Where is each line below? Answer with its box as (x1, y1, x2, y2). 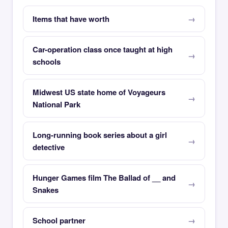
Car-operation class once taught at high (33, 44, 173, 55)
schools (33, 56, 61, 67)
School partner (33, 215, 85, 226)
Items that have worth (33, 13, 109, 24)
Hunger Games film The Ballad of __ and (33, 172, 176, 183)
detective (33, 141, 65, 153)
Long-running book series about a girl (33, 129, 167, 140)
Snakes (33, 184, 59, 195)
